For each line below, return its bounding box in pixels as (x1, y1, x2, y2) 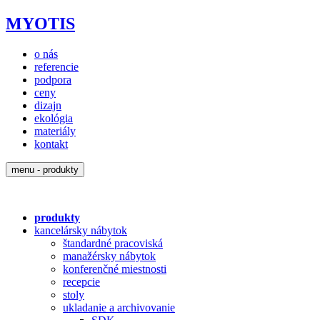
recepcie (63, 275, 100, 288)
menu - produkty (11, 164, 79, 175)
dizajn (34, 99, 61, 111)
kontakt (34, 137, 68, 150)
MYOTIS (6, 14, 75, 33)
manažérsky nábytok (63, 249, 156, 262)
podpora (34, 73, 71, 86)
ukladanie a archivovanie (63, 301, 175, 314)
